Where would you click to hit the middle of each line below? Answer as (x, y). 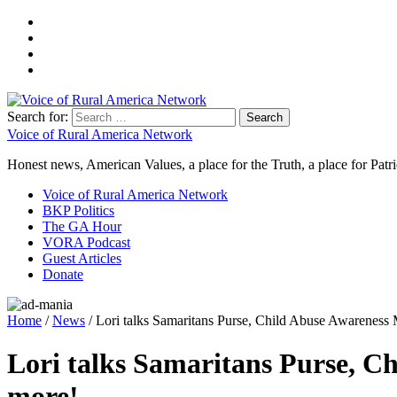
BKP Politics (78, 210)
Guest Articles (82, 258)
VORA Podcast (86, 242)
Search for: (38, 117)
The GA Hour (82, 226)
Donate (63, 274)
